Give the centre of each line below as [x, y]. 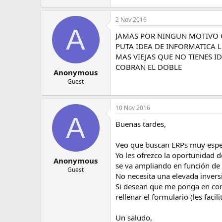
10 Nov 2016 [133, 108]
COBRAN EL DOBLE [149, 67]
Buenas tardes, [141, 124]
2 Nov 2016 [131, 20]
